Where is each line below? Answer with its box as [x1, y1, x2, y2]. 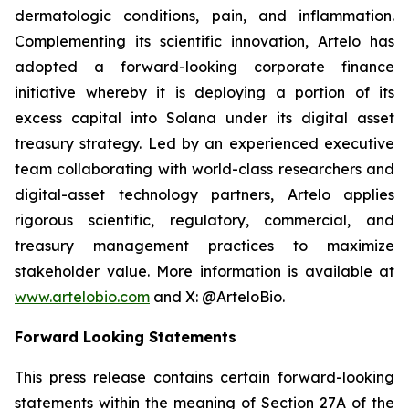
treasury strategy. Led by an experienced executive [15, 134, 394, 152]
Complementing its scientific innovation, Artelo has [15, 32, 394, 50]
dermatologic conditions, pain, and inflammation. [15, 6, 394, 25]
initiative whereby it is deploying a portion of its [15, 83, 394, 101]
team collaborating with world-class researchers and [15, 160, 394, 178]
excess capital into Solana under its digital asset [15, 109, 394, 127]
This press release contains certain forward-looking [15, 368, 394, 386]
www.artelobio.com [15, 288, 150, 306]
